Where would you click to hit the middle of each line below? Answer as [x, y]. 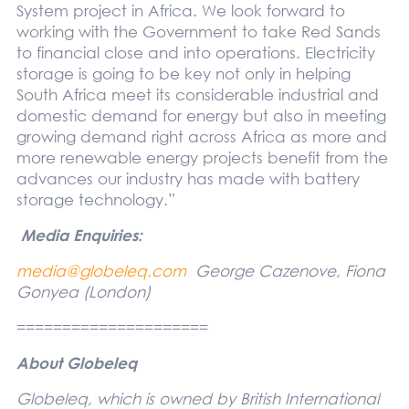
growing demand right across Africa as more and [201, 136]
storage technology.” [95, 199]
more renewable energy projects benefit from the [202, 157]
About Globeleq [76, 362]
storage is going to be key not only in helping [183, 73]
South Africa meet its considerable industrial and [197, 94]
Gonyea [47, 291]
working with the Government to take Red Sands [198, 31]
